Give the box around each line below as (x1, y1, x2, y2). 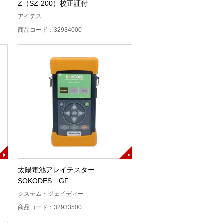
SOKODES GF (18, 176, 69, 185)
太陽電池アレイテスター (18, 165, 95, 174)
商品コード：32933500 (18, 203, 82, 211)
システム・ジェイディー (18, 190, 84, 197)
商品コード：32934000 (18, 26, 82, 33)
